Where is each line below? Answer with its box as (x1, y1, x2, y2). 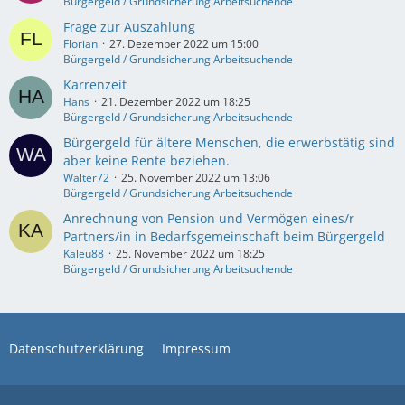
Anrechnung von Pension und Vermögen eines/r (63, 210, 354, 228)
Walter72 (63, 170, 109, 186)
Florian (63, 36, 98, 52)
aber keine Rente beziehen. (63, 152, 230, 170)
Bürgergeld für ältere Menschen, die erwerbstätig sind (63, 134, 395, 152)
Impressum (162, 340, 231, 358)
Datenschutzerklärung (9, 340, 144, 358)
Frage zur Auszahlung (63, 18, 195, 36)
